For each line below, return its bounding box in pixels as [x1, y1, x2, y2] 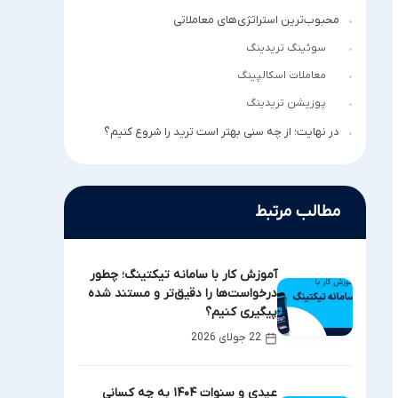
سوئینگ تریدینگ [246, 41, 326, 55]
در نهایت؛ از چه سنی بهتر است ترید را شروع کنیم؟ [104, 124, 339, 139]
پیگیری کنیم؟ [205, 304, 277, 321]
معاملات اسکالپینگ [237, 68, 326, 83]
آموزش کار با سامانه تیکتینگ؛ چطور [90, 267, 277, 283]
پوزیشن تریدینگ [246, 96, 326, 110]
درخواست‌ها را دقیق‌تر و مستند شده [88, 285, 277, 302]
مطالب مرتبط [255, 202, 340, 222]
